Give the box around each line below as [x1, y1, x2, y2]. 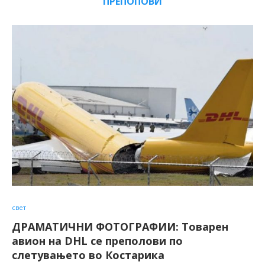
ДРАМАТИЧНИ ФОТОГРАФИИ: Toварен [12, 219, 228, 234]
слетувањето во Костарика [12, 248, 164, 263]
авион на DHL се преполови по [12, 234, 183, 248]
